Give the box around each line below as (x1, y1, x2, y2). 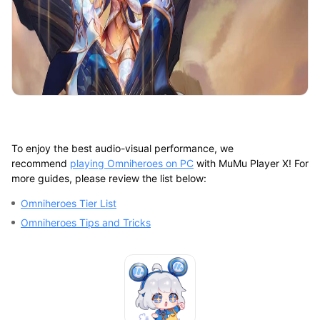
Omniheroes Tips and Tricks (20, 216, 151, 229)
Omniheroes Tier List (20, 196, 116, 209)
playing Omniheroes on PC (69, 156, 194, 169)
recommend (11, 156, 70, 169)
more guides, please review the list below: (11, 171, 206, 184)
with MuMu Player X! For (193, 156, 309, 169)
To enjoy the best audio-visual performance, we (11, 141, 234, 154)
